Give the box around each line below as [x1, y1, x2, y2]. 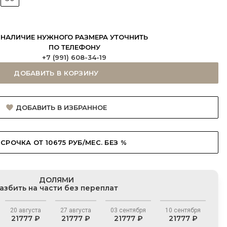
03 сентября [110, 207, 146, 214]
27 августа [60, 207, 91, 214]
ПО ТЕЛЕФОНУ [48, 43, 100, 51]
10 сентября [165, 207, 201, 214]
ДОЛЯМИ [39, 175, 74, 184]
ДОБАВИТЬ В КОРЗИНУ [14, 69, 99, 77]
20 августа [10, 207, 41, 214]
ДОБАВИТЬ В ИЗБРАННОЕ [15, 103, 107, 111]
